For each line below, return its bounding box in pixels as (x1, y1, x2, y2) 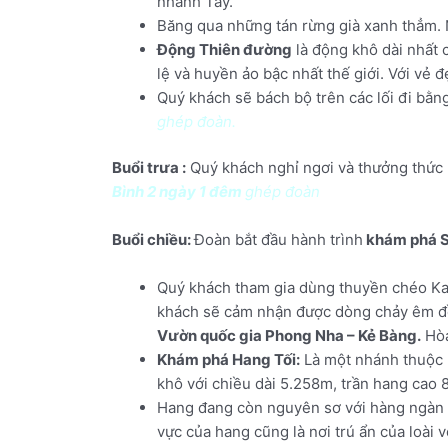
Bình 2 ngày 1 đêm (112, 182, 245, 202)
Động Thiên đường (157, 39, 292, 59)
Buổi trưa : (112, 158, 186, 178)
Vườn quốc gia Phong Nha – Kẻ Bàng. (157, 326, 421, 346)
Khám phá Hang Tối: (157, 350, 300, 370)
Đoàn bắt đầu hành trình (194, 230, 363, 250)
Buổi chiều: (112, 230, 194, 250)
